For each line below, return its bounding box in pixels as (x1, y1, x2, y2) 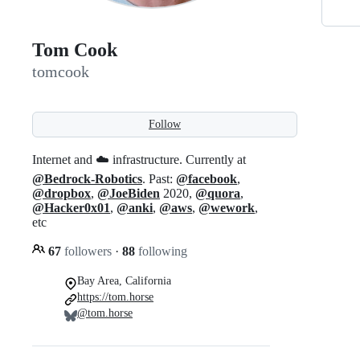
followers (61, 243, 115, 258)
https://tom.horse (77, 290, 153, 303)
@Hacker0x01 (32, 200, 110, 215)
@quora (195, 186, 240, 200)
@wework (198, 200, 255, 215)
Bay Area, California (77, 274, 171, 287)
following (135, 243, 187, 258)
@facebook (176, 171, 237, 186)
